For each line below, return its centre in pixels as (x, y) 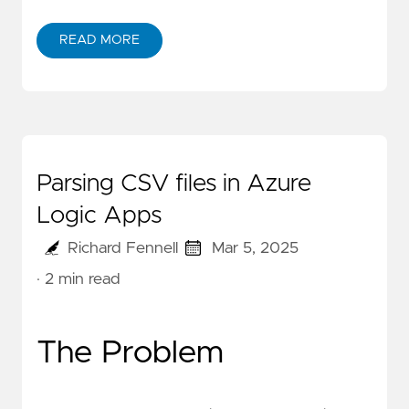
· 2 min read (79, 279)
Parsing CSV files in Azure (174, 183)
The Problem (130, 352)
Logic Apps (99, 215)
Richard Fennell (122, 248)
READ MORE (100, 40)
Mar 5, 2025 (256, 248)
